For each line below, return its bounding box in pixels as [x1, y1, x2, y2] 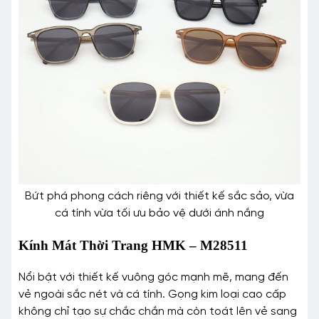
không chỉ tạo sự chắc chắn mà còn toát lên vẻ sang [19, 305, 297, 318]
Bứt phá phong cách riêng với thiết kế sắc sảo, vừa [25, 190, 294, 203]
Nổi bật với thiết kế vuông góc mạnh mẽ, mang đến [19, 271, 288, 283]
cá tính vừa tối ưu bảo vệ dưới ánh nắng [55, 207, 264, 220]
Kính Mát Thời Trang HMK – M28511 [19, 238, 248, 253]
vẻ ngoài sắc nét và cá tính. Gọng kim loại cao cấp [19, 288, 286, 300]
